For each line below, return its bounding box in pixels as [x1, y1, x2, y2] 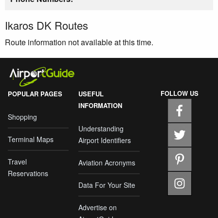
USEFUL [78, 89, 104, 98]
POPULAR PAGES [8, 89, 62, 98]
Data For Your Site [78, 180, 136, 190]
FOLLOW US [161, 89, 199, 98]
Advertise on [78, 202, 117, 212]
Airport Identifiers [78, 135, 131, 145]
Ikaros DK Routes [5, 18, 88, 33]
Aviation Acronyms [78, 158, 136, 167]
